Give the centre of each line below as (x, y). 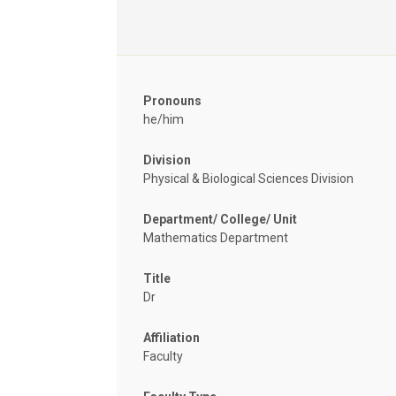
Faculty (163, 356)
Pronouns (172, 100)
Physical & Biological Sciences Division (248, 178)
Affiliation (171, 337)
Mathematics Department (216, 237)
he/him (164, 119)
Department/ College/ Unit (220, 219)
